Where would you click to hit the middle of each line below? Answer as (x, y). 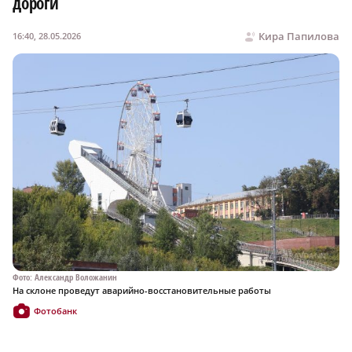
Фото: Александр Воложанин (65, 277)
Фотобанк (55, 311)
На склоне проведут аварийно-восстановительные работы (142, 291)
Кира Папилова (299, 36)
